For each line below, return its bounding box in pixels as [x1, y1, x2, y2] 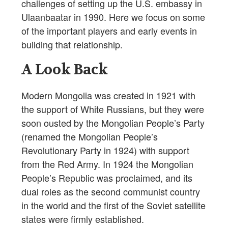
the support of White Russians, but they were [21, 102, 204, 116]
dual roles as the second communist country [21, 185, 200, 198]
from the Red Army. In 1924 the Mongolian [21, 157, 193, 171]
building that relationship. [21, 38, 123, 51]
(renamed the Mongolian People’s [21, 130, 158, 144]
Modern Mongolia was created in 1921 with [21, 89, 195, 102]
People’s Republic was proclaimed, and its [21, 171, 192, 185]
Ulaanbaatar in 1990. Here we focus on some [21, 10, 205, 24]
